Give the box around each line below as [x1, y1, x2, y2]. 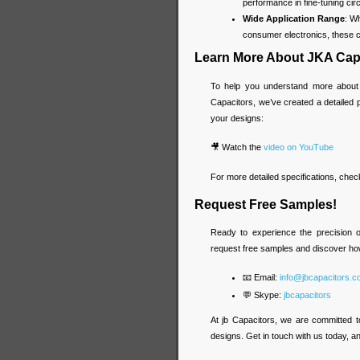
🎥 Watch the [211, 141, 264, 152]
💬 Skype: [243, 290, 284, 301]
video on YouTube [264, 141, 333, 152]
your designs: [211, 112, 264, 123]
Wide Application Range [243, 14, 345, 24]
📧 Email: [243, 272, 280, 283]
